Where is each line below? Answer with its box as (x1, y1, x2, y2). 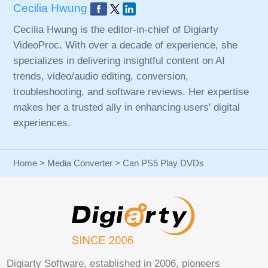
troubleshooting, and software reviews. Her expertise (13, 86, 249, 98)
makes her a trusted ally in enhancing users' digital (13, 101, 240, 113)
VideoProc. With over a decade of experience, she (13, 39, 238, 51)
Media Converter (47, 157, 113, 168)
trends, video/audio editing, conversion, (13, 70, 189, 82)
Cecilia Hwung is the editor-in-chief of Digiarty (13, 23, 219, 35)
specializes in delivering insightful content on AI (13, 54, 226, 66)
